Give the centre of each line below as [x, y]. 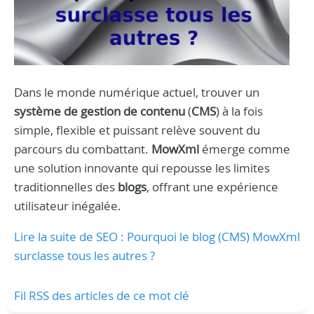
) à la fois [239, 111]
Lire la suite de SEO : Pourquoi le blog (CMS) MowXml [157, 236]
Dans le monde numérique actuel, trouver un [137, 92]
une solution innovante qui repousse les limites [142, 168]
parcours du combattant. [83, 149]
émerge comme [246, 149]
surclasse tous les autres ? [84, 255]
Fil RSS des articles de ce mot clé [102, 295]
